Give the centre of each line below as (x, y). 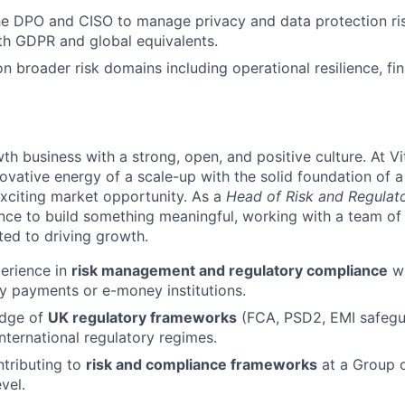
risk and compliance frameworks (202, 364)
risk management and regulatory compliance (230, 270)
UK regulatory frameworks (142, 317)
